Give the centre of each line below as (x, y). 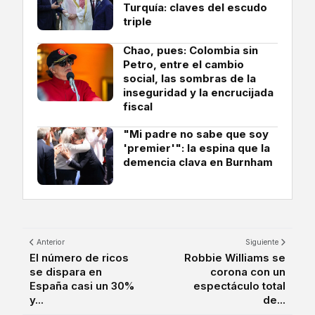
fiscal (138, 107)
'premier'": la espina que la (197, 148)
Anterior (50, 243)
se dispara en (66, 272)
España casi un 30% (82, 286)
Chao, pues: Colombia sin (191, 51)
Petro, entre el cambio (184, 65)
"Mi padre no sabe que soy (196, 134)
